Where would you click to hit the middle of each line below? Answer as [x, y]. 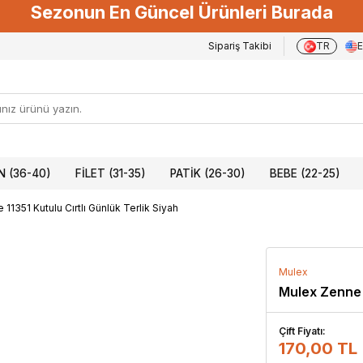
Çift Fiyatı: [302, 331]
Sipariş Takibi [240, 46]
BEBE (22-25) [305, 173]
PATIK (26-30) [208, 173]
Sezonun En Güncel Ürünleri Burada [181, 12]
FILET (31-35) [111, 173]
